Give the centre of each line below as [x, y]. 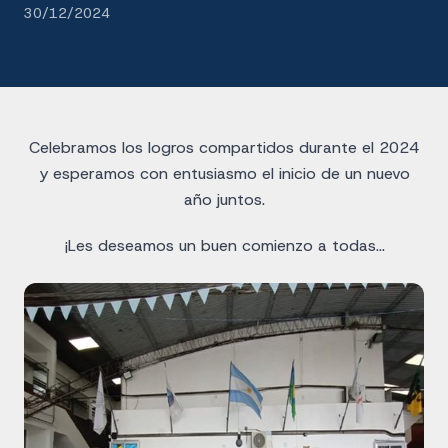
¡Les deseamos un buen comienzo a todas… [224, 245]
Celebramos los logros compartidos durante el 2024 [224, 147]
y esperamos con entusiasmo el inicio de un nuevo [224, 173]
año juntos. [224, 199]
